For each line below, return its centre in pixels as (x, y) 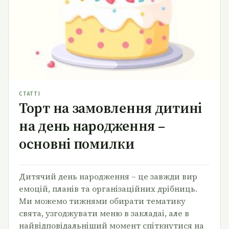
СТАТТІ (30, 94)
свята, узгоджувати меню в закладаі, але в (104, 213)
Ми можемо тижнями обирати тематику (102, 201)
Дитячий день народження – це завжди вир (108, 177)
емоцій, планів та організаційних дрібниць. (108, 189)
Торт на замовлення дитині (110, 108)
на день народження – (92, 126)
